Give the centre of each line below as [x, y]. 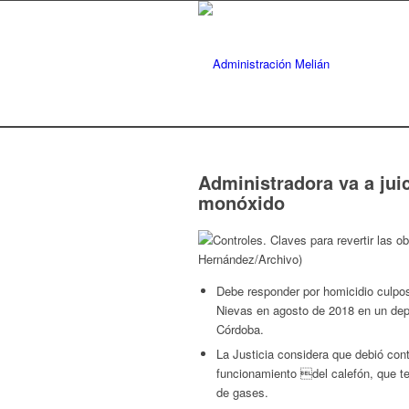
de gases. [242, 393]
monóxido [241, 202]
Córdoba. [240, 330]
